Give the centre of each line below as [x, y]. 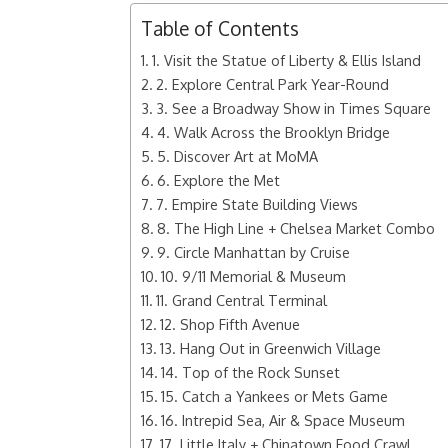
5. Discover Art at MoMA [237, 156]
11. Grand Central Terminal [241, 300]
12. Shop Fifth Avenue [229, 324]
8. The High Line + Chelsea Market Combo [295, 228]
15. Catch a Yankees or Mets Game [274, 396]
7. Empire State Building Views [256, 204]
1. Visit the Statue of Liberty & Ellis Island [286, 60]
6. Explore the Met [218, 180]
